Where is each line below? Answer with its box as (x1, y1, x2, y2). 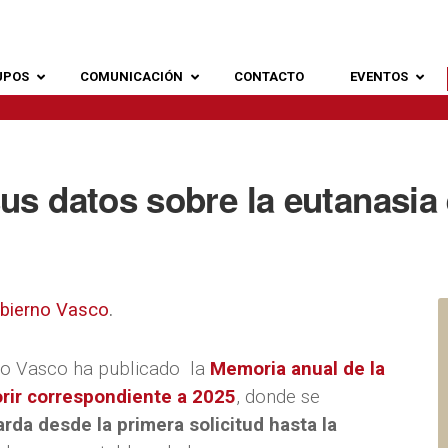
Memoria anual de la (210, 357, 385, 380)
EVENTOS (350, 69, 409, 84)
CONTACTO (234, 69, 305, 84)
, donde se (236, 385, 320, 408)
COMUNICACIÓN (80, 69, 184, 84)
